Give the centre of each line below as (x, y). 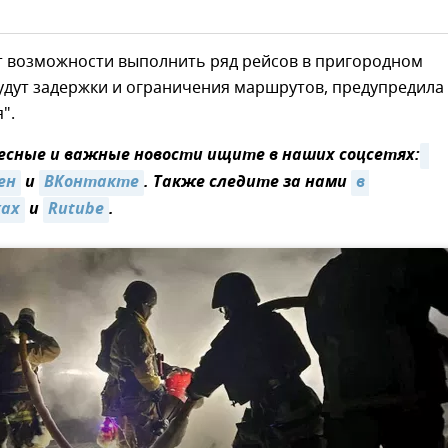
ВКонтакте (91, 182)
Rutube (76, 209)
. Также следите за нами (247, 182)
